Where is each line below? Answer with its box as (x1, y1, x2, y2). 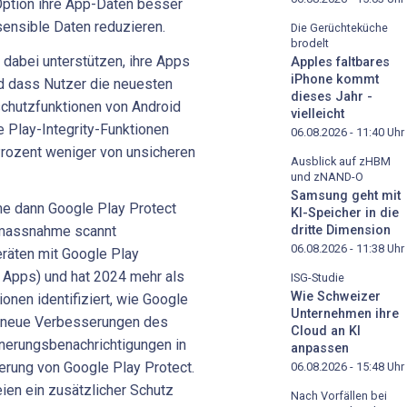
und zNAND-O (291, 170, 363, 184)
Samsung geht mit (291, 187, 401, 203)
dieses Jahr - (291, 89, 372, 105)
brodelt (291, 36, 329, 51)
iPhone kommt (291, 72, 379, 88)
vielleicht (291, 106, 344, 123)
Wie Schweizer (291, 288, 381, 304)
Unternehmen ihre (291, 305, 399, 322)
